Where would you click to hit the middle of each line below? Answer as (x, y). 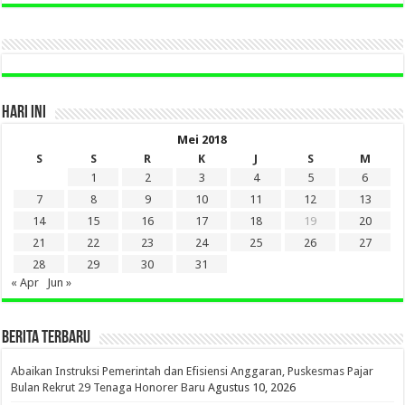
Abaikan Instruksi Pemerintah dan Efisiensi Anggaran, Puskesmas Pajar (193, 371)
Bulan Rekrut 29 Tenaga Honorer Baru (108, 387)
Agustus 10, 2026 (252, 387)
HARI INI (24, 113)
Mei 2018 (202, 139)
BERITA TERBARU (47, 338)
